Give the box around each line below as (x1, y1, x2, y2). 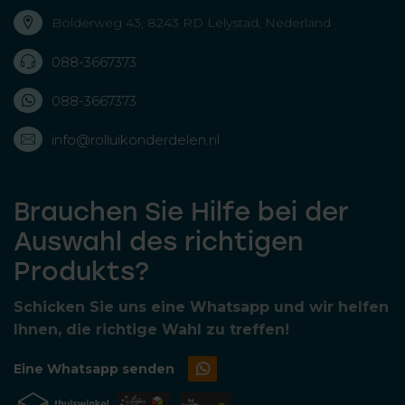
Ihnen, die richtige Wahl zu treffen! (14, 321, 289, 338)
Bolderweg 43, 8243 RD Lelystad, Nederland (52, 14, 331, 31)
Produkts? (14, 256, 149, 287)
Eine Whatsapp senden (14, 360, 174, 377)
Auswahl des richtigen (14, 226, 303, 257)
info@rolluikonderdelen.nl (52, 130, 220, 148)
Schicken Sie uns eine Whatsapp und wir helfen (14, 298, 389, 316)
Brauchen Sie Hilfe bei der (14, 196, 349, 227)
